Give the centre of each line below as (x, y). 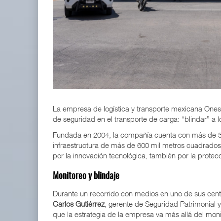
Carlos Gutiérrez (79, 203)
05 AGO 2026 (87, 74)
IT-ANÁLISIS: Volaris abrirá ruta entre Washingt (132, 20)
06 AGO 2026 (87, 30)
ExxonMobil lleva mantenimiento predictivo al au (134, 64)
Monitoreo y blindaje (86, 177)
